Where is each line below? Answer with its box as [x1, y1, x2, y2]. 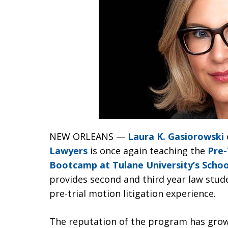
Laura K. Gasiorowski [128, 130, 224, 142]
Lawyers [49, 145, 88, 157]
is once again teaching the [88, 145, 208, 157]
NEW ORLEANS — [49, 130, 128, 142]
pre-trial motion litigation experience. [49, 187, 216, 199]
